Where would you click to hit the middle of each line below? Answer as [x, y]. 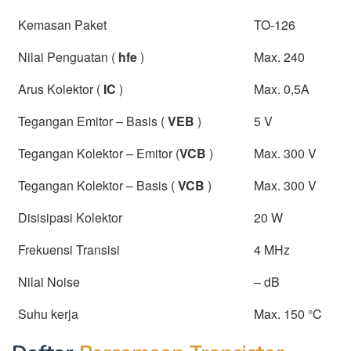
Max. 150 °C [288, 313]
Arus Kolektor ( [61, 89]
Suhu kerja [48, 313]
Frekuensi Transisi [69, 249]
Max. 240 [279, 56]
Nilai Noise [49, 281]
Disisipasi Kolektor [70, 217]
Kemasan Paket [62, 24]
